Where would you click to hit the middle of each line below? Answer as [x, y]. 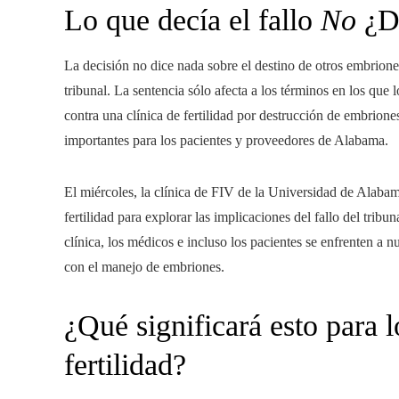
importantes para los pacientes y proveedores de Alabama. [226, 141]
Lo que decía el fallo [192, 20]
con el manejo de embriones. [144, 267]
